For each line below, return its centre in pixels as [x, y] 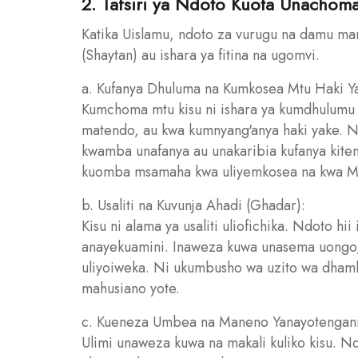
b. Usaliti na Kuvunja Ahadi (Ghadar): [193, 205]
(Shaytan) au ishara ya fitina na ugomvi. [201, 55]
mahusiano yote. [131, 288]
